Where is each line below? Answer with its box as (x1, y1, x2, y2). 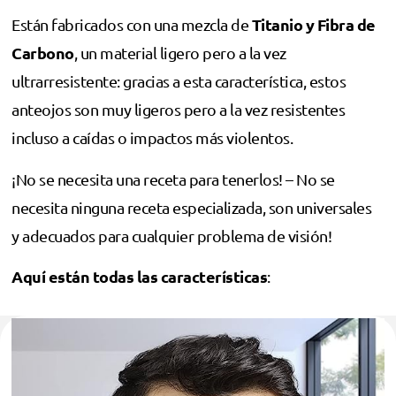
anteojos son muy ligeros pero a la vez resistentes (11, 100, 345, 119)
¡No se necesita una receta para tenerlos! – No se (11, 169, 335, 188)
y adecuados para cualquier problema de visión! (11, 225, 331, 245)
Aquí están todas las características (11, 266, 267, 287)
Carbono (11, 42, 74, 64)
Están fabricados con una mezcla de (11, 15, 252, 34)
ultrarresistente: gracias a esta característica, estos (11, 72, 346, 91)
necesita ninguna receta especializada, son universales (11, 197, 371, 217)
